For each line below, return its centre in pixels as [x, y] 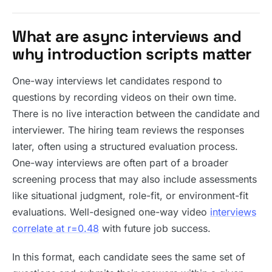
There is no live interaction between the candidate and [136, 114]
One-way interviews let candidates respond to [117, 81]
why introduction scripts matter [132, 54]
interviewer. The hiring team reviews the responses [128, 130]
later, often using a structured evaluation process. [125, 146]
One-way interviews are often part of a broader [120, 163]
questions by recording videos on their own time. [124, 97]
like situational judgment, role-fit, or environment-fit [130, 195]
